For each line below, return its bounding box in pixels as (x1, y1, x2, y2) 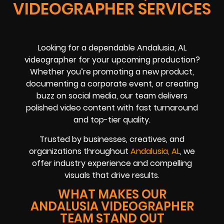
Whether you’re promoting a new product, (30, 66, 194, 78)
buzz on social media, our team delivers (36, 90, 187, 102)
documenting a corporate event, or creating (25, 78, 198, 90)
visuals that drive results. (64, 169, 159, 181)
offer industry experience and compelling (32, 157, 192, 169)
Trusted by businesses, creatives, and (39, 133, 184, 145)
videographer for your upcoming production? (24, 54, 200, 66)
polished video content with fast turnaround (26, 102, 198, 114)
